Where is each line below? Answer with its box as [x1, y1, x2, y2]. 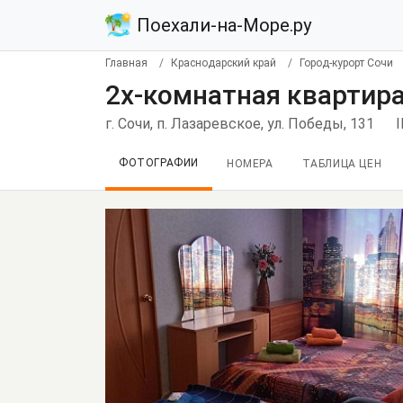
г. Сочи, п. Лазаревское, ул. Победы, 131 [105, 115, 374, 132]
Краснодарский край [171, 57, 276, 69]
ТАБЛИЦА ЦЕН [301, 157, 382, 170]
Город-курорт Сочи [300, 57, 393, 69]
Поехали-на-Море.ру [132, 14, 311, 36]
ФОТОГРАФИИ [119, 157, 199, 169]
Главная [105, 57, 148, 69]
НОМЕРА [227, 157, 273, 170]
